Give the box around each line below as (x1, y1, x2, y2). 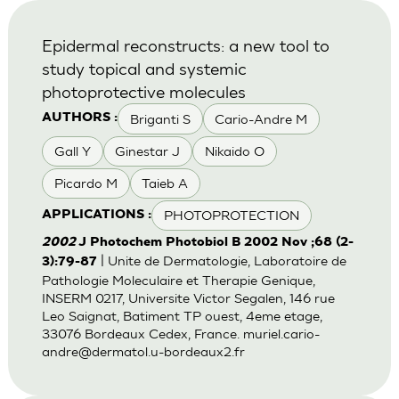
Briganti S (129, 110, 191, 126)
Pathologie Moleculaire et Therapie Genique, (41, 273, 315, 289)
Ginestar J (115, 142, 181, 159)
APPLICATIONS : (41, 208, 151, 223)
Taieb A (142, 175, 189, 191)
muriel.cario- (242, 326, 320, 342)
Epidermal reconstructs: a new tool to (41, 35, 330, 56)
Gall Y (53, 142, 91, 159)
